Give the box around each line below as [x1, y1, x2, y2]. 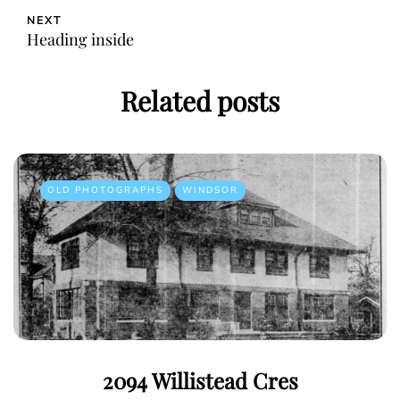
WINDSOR [182, 184, 238, 197]
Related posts [121, 83, 279, 120]
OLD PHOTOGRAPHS [47, 184, 163, 197]
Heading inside [27, 29, 134, 51]
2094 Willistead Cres [102, 366, 298, 396]
